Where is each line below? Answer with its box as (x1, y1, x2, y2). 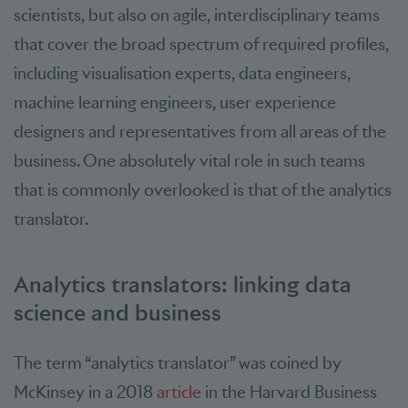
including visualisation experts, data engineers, (14, 62, 351, 84)
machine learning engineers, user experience (14, 91, 336, 113)
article (157, 381, 201, 403)
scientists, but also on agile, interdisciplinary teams (14, 4, 380, 25)
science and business (14, 297, 221, 327)
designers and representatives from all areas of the (14, 120, 386, 142)
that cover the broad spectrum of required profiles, (14, 33, 389, 55)
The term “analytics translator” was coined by (14, 352, 342, 373)
